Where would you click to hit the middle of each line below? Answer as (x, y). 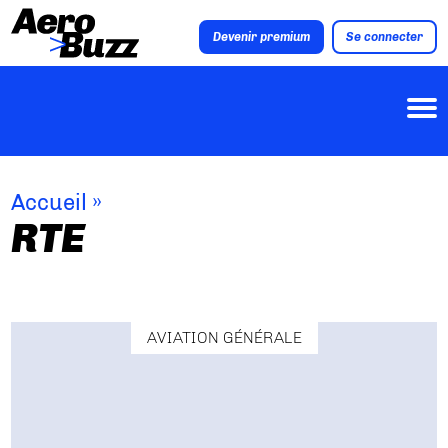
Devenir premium (261, 37)
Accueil (49, 203)
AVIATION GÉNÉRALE (224, 338)
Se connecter (384, 37)
